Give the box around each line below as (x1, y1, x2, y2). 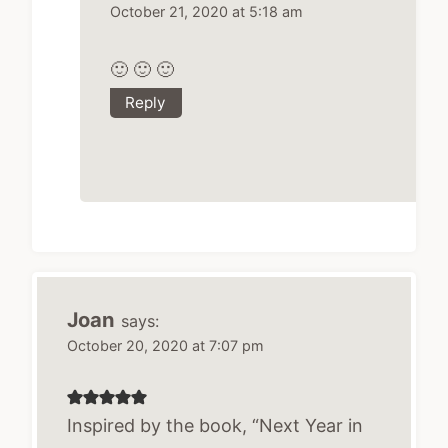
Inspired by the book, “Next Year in (67, 414, 363, 436)
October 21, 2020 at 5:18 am (110, 2, 303, 20)
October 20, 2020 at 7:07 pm (67, 337, 264, 355)
